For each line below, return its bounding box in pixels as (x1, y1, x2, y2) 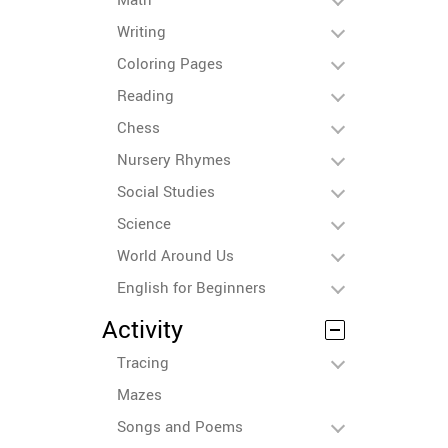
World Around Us (117, 245, 234, 265)
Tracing (117, 352, 169, 372)
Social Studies (117, 181, 215, 201)
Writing (117, 21, 166, 41)
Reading (117, 85, 174, 105)
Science (117, 213, 171, 233)
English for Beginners (117, 277, 266, 297)
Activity (102, 313, 183, 345)
